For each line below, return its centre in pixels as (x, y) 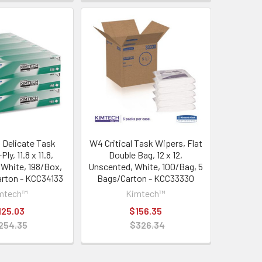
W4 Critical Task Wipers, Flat (146, 143)
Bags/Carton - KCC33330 (146, 178)
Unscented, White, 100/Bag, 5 (146, 166)
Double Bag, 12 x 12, (146, 154)
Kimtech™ (146, 193)
